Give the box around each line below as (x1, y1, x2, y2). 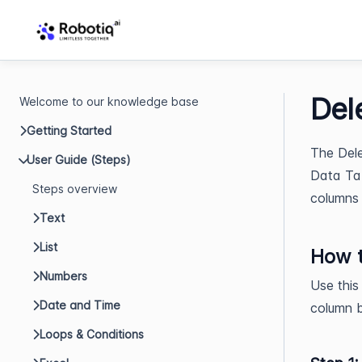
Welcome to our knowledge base (19, 95, 199, 108)
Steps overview (32, 182, 117, 196)
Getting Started (27, 124, 112, 137)
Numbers (40, 269, 87, 283)
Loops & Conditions (40, 327, 144, 341)
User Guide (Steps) (27, 153, 131, 166)
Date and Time (40, 298, 120, 312)
